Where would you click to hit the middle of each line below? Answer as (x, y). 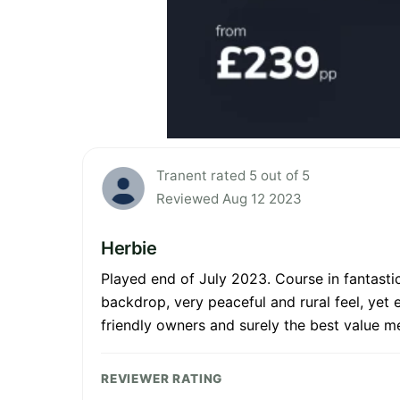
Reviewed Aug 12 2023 (229, 199)
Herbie (129, 249)
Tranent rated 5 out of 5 (233, 176)
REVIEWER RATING (162, 379)
